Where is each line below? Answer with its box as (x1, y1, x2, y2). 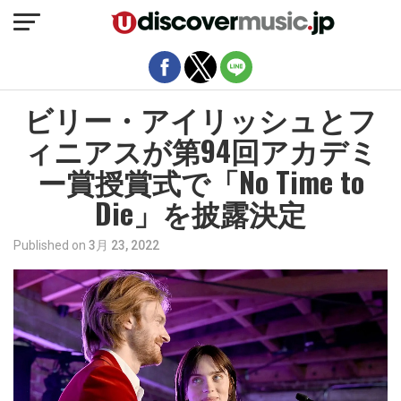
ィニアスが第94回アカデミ (23, 129, 378, 171)
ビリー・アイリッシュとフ (24, 98, 377, 140)
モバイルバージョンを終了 (115, 12, 286, 30)
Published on (13, 238, 86, 252)
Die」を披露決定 (95, 192, 306, 234)
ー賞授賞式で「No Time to (37, 160, 364, 202)
